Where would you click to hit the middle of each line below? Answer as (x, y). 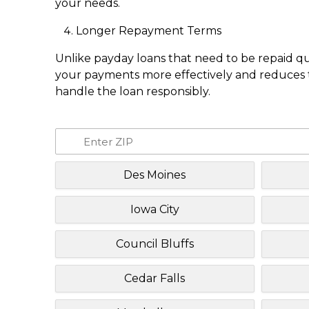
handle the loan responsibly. (133, 91)
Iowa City (154, 209)
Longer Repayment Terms (149, 30)
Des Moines (155, 175)
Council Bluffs (154, 243)
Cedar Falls (155, 278)
